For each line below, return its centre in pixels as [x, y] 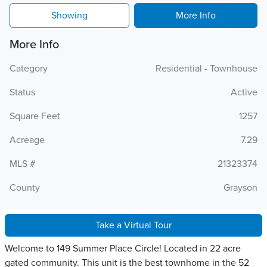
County [25, 188]
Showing [69, 15]
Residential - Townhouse [207, 69]
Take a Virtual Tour [133, 225]
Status [22, 92]
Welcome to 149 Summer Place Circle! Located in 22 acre [123, 249]
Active [244, 92]
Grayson [240, 188]
